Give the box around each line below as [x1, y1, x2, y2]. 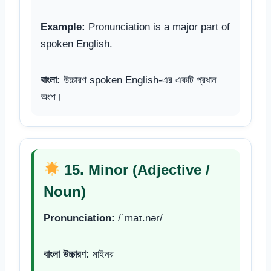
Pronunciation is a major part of [85, 21, 230, 33]
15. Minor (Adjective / [60, 161, 211, 178]
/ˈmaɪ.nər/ [115, 212, 163, 224]
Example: [41, 21, 85, 33]
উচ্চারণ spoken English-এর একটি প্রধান [60, 74, 217, 86]
